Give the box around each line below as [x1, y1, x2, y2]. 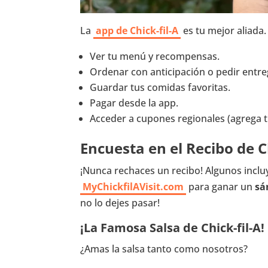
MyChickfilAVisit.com [83, 180, 184, 194]
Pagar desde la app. [90, 96, 179, 110]
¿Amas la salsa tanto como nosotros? [80, 242, 248, 256]
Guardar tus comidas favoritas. [90, 81, 231, 95]
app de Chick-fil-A [96, 24, 179, 38]
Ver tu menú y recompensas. [90, 50, 220, 63]
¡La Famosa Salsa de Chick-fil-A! [80, 220, 265, 236]
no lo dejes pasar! [80, 196, 160, 210]
